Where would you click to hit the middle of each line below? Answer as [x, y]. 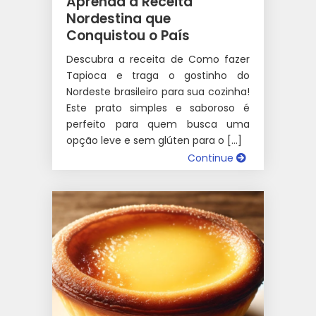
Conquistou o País [128, 35]
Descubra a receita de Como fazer [158, 59]
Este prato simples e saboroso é [158, 108]
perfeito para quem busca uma [158, 124]
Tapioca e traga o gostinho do [158, 75]
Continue [212, 158]
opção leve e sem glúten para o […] [154, 140]
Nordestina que [119, 18]
